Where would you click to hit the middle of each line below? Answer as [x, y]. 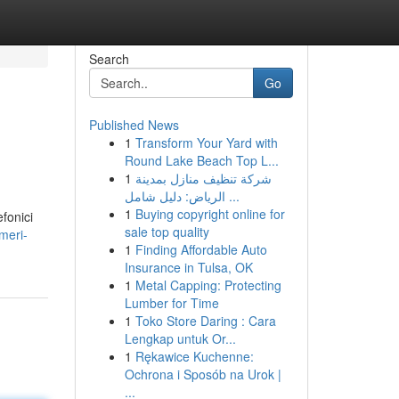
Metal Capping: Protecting [208, 285]
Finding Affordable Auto [201, 249]
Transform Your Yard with [206, 142]
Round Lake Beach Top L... [201, 160]
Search [109, 59]
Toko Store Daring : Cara [205, 321]
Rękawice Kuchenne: [194, 356]
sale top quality [167, 232]
